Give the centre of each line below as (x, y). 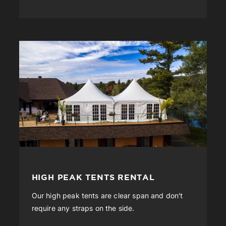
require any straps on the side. (83, 209)
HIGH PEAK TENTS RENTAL (93, 177)
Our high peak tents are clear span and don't (107, 196)
